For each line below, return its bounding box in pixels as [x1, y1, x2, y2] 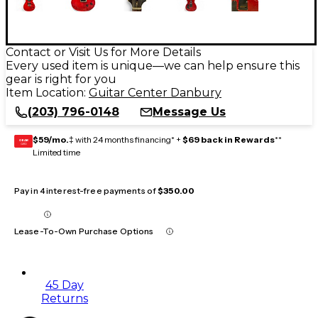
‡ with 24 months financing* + [69, 133, 182, 145]
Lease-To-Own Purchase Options [14, 225, 154, 236]
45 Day [45, 278, 84, 292]
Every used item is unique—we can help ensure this [6, 58, 300, 72]
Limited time [33, 146, 80, 158]
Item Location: [6, 85, 89, 99]
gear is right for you [6, 72, 116, 86]
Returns [41, 291, 88, 305]
